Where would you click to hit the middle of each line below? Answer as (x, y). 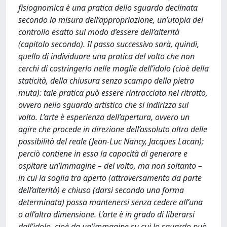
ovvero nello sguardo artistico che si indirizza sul (103, 105)
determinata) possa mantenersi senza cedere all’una (110, 202)
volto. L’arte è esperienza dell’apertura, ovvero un (104, 117)
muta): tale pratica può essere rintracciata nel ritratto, (113, 93)
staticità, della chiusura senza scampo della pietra (106, 81)
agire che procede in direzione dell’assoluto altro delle (113, 129)
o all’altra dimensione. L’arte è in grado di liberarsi (106, 214)
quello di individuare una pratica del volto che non (106, 56)
